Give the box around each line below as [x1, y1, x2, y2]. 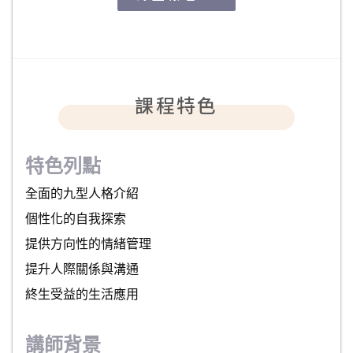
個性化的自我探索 [25, 211, 126, 225]
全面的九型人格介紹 [25, 186, 139, 200]
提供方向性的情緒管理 [25, 236, 151, 251]
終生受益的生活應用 [25, 287, 139, 301]
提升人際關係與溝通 [25, 262, 139, 276]
